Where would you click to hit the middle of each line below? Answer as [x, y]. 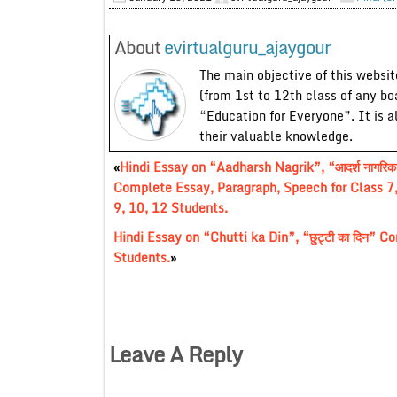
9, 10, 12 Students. [170, 207]
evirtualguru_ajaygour [247, 47]
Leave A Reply [175, 354]
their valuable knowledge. [276, 136]
